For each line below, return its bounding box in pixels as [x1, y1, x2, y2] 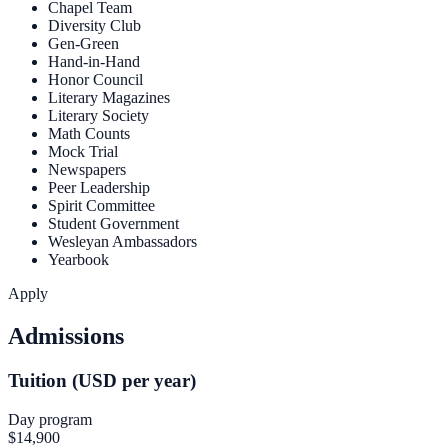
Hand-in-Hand [48, 53, 140, 71]
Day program [8, 411, 92, 428]
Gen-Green [48, 35, 119, 53]
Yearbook [48, 251, 109, 269]
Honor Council [48, 71, 143, 89]
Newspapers [48, 161, 126, 179]
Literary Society [48, 107, 149, 125]
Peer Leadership [48, 179, 150, 197]
